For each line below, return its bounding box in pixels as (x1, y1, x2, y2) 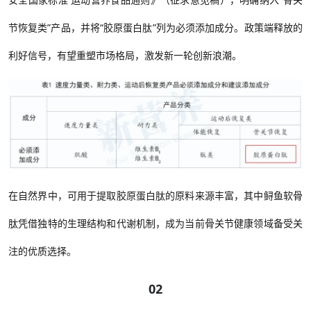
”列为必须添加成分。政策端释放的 (152, 21, 303, 35)
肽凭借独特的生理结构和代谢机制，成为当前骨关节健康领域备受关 (8, 216, 303, 230)
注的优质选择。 (8, 244, 76, 258)
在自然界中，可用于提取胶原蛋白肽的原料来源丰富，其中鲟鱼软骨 (8, 188, 303, 202)
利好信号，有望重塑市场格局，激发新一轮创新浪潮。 (8, 49, 242, 62)
